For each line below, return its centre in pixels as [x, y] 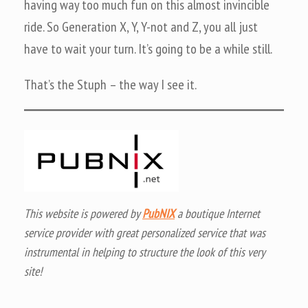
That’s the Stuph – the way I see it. [110, 85]
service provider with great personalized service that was [145, 233]
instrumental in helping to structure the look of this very [144, 252]
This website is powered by [83, 213]
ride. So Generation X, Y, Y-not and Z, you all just [141, 27]
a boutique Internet [217, 213]
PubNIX [158, 213]
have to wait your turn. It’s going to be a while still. [148, 49]
